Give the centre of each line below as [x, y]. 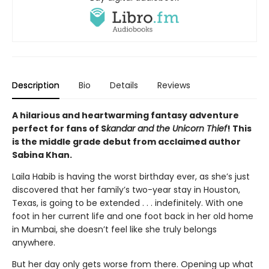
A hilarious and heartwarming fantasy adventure [125, 115]
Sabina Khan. [42, 155]
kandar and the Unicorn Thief [167, 128]
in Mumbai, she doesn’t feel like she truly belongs [114, 229]
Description [36, 85]
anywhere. [34, 242]
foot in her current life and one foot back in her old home [133, 216]
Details [124, 85]
